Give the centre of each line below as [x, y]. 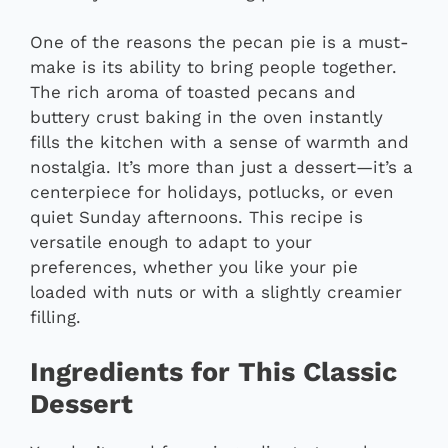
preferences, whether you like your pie [194, 267]
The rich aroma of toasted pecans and [193, 92]
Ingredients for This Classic [213, 371]
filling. [55, 317]
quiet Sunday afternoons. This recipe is [196, 217]
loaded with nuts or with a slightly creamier [216, 292]
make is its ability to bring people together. [213, 67]
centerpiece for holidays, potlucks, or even [212, 192]
